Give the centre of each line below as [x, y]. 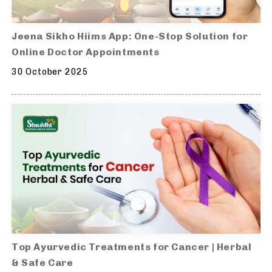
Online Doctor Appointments [86, 52]
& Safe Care [42, 263]
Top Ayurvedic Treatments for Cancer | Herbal [132, 247]
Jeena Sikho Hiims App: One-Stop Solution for [130, 36]
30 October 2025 [50, 72]
